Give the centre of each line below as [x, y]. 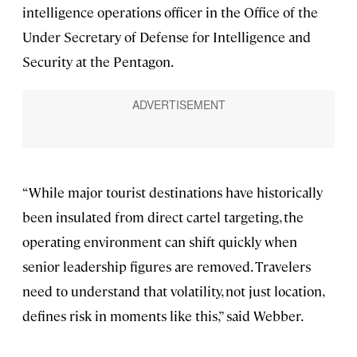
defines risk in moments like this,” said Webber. [163, 316]
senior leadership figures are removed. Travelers [167, 267]
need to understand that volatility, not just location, [173, 291]
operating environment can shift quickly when [160, 242]
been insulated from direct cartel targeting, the [163, 217]
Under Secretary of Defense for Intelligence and [167, 37]
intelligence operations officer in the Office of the [170, 12]
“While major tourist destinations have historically [173, 192]
